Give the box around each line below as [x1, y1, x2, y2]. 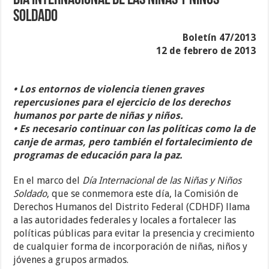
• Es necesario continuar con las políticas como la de [13, 123, 256, 135]
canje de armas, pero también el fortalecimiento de [13, 136, 252, 148]
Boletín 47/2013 [182, 32, 256, 44]
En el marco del [13, 175, 83, 187]
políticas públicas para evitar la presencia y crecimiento [13, 228, 255, 240]
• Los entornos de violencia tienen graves [13, 83, 205, 95]
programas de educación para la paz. [13, 150, 183, 162]
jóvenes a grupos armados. [13, 254, 129, 266]
